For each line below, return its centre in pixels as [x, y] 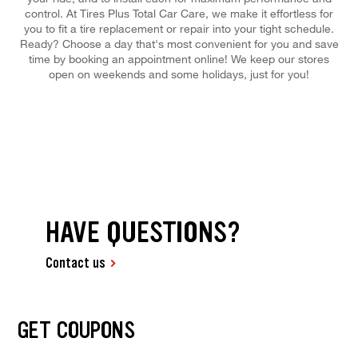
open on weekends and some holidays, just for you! [179, 74]
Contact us [76, 263]
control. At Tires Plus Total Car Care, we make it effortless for [179, 13]
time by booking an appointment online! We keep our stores [179, 58]
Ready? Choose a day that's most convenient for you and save [179, 43]
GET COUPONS [76, 330]
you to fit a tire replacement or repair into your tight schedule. [179, 28]
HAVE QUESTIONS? [143, 233]
